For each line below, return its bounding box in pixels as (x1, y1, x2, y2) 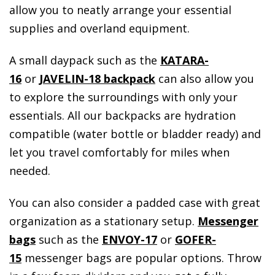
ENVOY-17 (102, 232, 157, 247)
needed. (9, 163, 50, 179)
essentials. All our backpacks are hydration (9, 108, 236, 123)
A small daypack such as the (9, 53, 160, 68)
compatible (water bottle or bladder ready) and (9, 126, 261, 142)
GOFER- (175, 232, 216, 247)
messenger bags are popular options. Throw (21, 250, 261, 266)
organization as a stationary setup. (9, 214, 198, 229)
